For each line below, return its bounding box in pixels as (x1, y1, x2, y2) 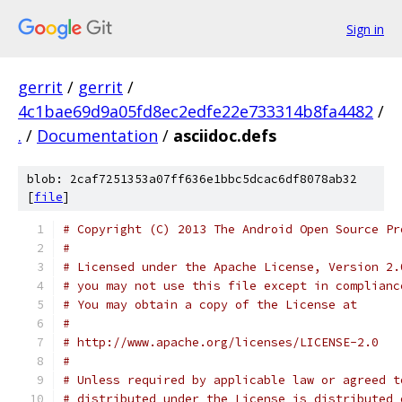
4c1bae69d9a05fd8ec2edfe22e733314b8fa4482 (18, 100, 373, 122)
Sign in (346, 20, 384, 38)
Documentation (37, 125, 158, 146)
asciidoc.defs (173, 125, 276, 146)
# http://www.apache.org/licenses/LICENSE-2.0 (63, 335, 379, 350)
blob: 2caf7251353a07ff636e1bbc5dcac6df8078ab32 (27, 171, 357, 187)
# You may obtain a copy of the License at (63, 297, 357, 312)
